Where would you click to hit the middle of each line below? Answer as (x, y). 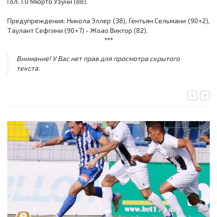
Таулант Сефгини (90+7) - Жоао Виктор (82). (77, 30)
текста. (28, 68)
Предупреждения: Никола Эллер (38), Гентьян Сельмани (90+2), (108, 21)
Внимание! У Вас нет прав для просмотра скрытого (98, 59)
